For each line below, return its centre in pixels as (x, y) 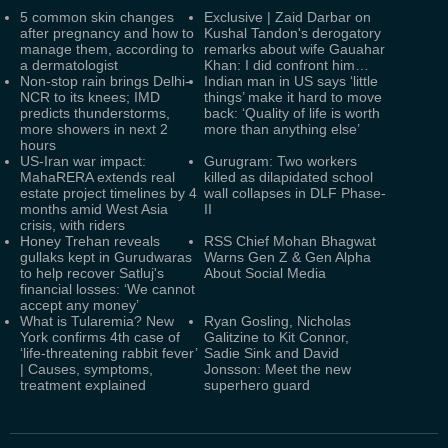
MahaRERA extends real (97, 177)
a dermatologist (69, 65)
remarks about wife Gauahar (294, 49)
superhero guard (257, 385)
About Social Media (265, 273)
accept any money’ (79, 305)
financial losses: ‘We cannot (107, 289)
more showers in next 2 (94, 129)
